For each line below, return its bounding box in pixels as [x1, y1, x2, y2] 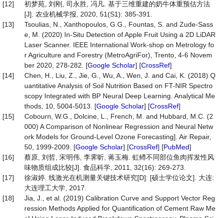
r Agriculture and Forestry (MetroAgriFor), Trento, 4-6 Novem [24, 51, 212, 59]
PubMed [163, 143, 189, 151]
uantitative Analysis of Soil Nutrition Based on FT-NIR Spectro [24, 82, 213, 90]
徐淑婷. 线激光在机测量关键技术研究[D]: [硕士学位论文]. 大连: [24, 174, 214, 182]
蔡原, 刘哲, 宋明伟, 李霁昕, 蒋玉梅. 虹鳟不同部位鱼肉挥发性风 [24, 153, 214, 161]
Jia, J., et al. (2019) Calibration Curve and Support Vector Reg [24, 194, 215, 202]
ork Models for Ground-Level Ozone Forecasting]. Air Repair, [24, 133, 211, 141]
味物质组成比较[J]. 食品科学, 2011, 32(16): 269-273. [24, 163, 186, 171]
